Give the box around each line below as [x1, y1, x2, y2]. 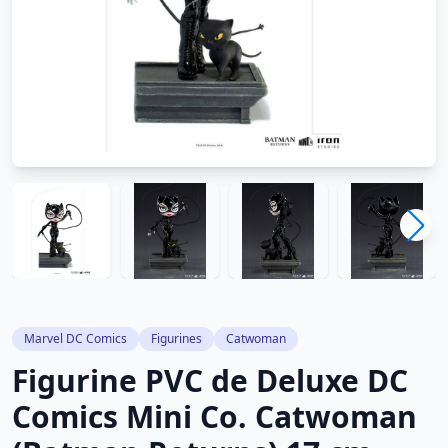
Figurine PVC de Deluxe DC [12, 360, 408, 401]
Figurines [151, 330, 202, 347]
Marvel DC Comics [24, 330, 127, 347]
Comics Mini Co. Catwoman [12, 396, 417, 437]
